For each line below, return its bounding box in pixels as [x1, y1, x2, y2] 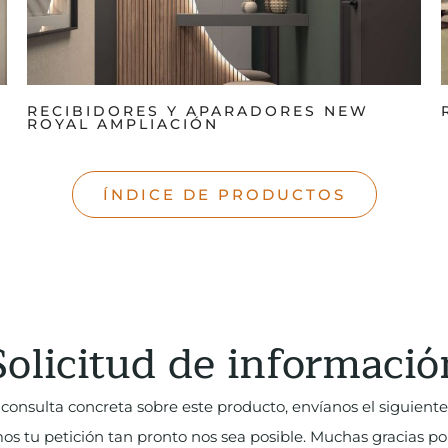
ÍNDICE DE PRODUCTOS [102, 184, 346, 204]
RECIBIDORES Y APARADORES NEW [26, 102, 369, 119]
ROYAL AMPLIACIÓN [26, 115, 219, 132]
